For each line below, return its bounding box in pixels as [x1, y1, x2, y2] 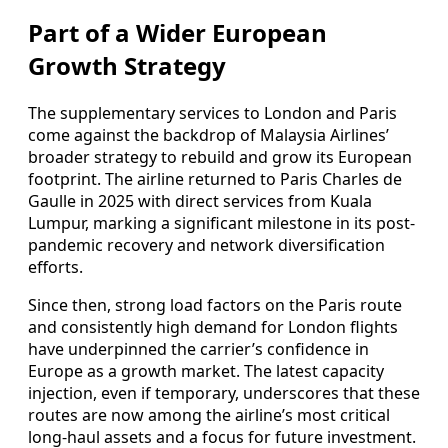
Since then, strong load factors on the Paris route [28, 294, 402, 317]
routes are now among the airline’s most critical [28, 404, 390, 427]
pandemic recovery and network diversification [28, 234, 385, 257]
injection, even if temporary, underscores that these [28, 382, 420, 405]
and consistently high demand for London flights [28, 316, 398, 339]
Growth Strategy [28, 49, 226, 83]
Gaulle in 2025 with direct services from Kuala [28, 190, 372, 213]
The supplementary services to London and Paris [28, 102, 397, 125]
